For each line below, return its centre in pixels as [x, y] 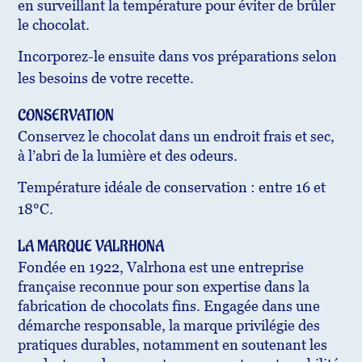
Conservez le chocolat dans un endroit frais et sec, [176, 137]
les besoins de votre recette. [105, 78]
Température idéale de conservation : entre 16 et [171, 187]
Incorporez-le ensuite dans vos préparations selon [177, 57]
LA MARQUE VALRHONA [90, 247]
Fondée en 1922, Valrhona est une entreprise [160, 267]
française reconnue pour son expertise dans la [163, 287]
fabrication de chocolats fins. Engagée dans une [168, 306]
